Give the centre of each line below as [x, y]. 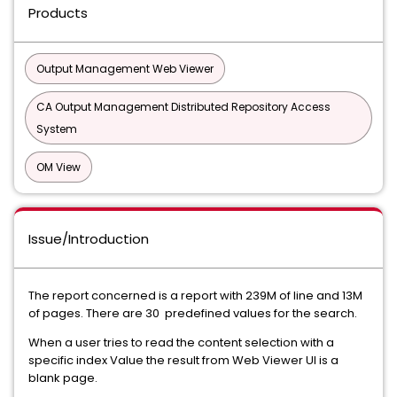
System [57, 129]
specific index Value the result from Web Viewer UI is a [183, 360]
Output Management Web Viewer [125, 69]
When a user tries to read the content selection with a [181, 343]
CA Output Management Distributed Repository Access [183, 107]
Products [58, 13]
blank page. [63, 378]
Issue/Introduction [89, 239]
